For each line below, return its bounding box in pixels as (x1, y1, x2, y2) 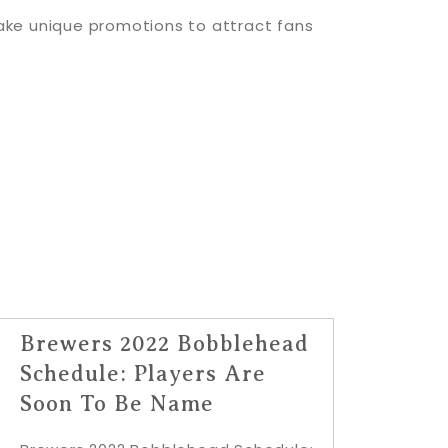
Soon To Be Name (20, 390, 214, 416)
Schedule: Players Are (20, 360, 266, 386)
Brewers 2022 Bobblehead (20, 330, 309, 356)
